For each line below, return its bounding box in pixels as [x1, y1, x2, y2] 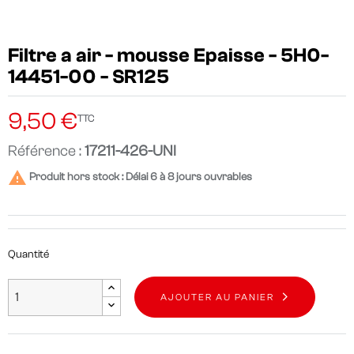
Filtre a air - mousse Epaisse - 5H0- [8, 44, 329, 67]
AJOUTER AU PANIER [160, 292, 274, 303]
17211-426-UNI [85, 142, 176, 160]
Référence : [8, 142, 85, 160]
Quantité [8, 248, 49, 262]
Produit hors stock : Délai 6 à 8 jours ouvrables [27, 171, 252, 184]
